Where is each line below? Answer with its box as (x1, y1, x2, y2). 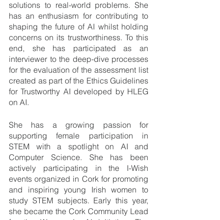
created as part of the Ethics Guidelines (9, 76, 148, 85)
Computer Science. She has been (9, 152, 148, 162)
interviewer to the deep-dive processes (9, 54, 148, 64)
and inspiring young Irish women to (9, 185, 148, 194)
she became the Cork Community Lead (9, 206, 148, 216)
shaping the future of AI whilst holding (9, 22, 148, 31)
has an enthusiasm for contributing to (9, 11, 148, 21)
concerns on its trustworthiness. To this (9, 32, 148, 42)
